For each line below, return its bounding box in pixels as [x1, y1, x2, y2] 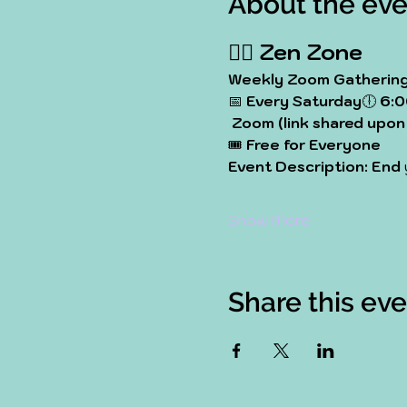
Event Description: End [227, 157, 401, 175]
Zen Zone [258, 37, 362, 66]
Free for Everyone [245, 135, 381, 154]
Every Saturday [245, 92, 362, 110]
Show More [227, 211, 310, 229]
